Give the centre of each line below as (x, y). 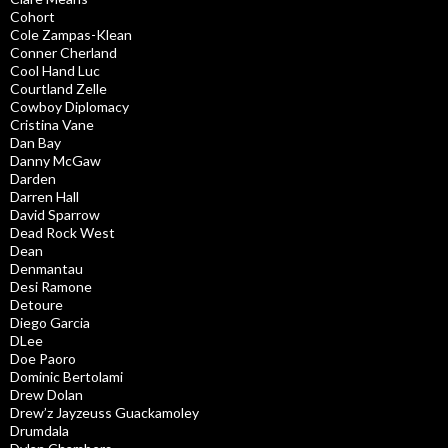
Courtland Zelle (58, 89)
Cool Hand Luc (55, 71)
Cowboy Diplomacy (69, 107)
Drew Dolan (46, 395)
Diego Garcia (50, 323)
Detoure (36, 305)
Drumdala (39, 431)
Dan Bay (35, 143)
